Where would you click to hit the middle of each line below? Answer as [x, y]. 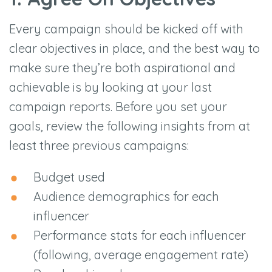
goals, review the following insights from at [130, 126]
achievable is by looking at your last [110, 87]
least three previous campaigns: [100, 146]
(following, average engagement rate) [141, 255]
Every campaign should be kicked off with [126, 29]
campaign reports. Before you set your [118, 107]
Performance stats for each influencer [140, 236]
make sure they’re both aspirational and [122, 68]
